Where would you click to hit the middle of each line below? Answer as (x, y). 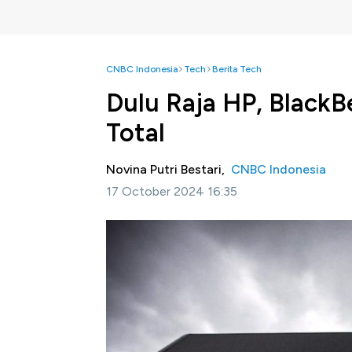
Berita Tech (237, 69)
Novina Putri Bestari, (169, 169)
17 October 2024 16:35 (172, 191)
